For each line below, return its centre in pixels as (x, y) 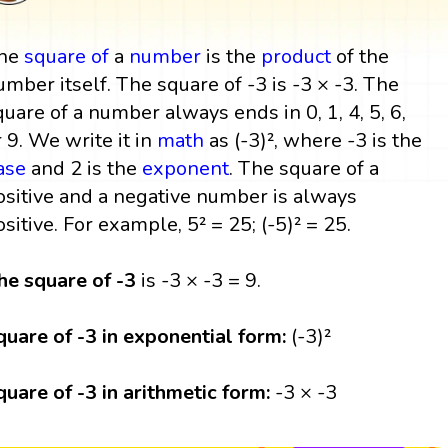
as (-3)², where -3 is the (313, 140)
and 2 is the (84, 168)
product (296, 56)
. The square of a (304, 168)
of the (360, 56)
